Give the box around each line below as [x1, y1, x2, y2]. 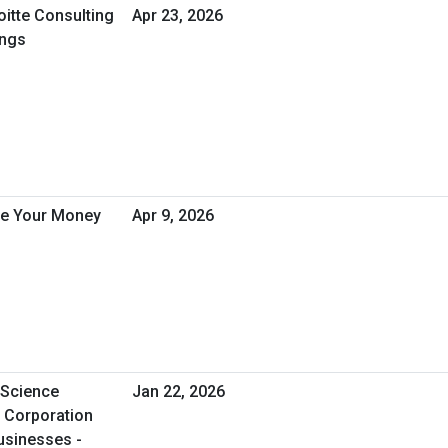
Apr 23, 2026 [132, 5, 223, 25]
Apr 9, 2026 [132, 205, 214, 225]
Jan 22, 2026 [132, 381, 225, 401]
